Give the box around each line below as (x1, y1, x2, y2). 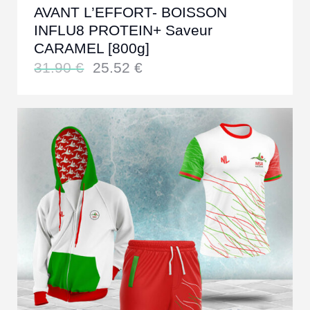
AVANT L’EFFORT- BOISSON (34, 3, 228, 20)
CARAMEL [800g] (34, 39, 150, 56)
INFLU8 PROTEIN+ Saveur (34, 21, 213, 38)
